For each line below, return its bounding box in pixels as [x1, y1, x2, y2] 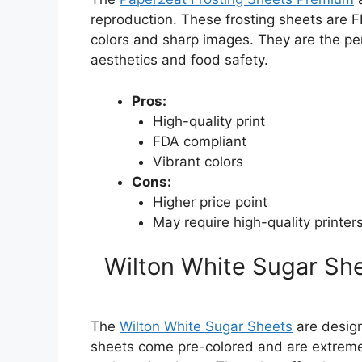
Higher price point [152, 193, 267, 210]
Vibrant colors [152, 153, 243, 170]
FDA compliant [152, 133, 246, 149]
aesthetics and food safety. [90, 52, 268, 69]
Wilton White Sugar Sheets [120, 318, 293, 335]
